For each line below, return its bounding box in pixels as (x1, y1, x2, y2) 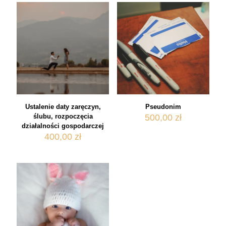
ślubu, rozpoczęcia (33, 112, 93, 121)
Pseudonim (145, 103, 181, 111)
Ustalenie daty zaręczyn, (25, 103, 101, 111)
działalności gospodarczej (22, 122, 104, 130)
